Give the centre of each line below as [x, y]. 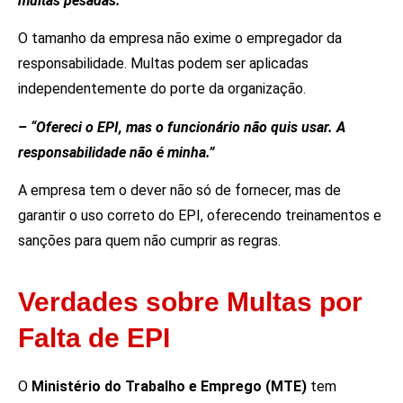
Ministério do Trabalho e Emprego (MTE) [169, 387]
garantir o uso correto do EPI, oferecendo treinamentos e [200, 216]
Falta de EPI [94, 338]
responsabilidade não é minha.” [116, 152]
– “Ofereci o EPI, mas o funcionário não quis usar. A [182, 127]
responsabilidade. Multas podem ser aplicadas [163, 64]
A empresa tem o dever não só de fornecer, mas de [179, 191]
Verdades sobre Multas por [190, 302]
